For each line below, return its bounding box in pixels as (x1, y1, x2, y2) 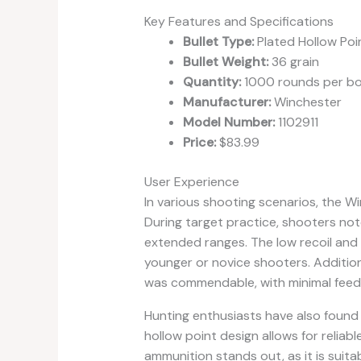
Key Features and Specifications (143, 12, 334, 30)
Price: (182, 133, 216, 151)
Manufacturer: (182, 93, 271, 110)
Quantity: (182, 73, 241, 90)
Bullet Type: (182, 32, 254, 50)
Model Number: (182, 113, 275, 131)
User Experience (143, 172, 239, 190)
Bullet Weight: (182, 52, 268, 70)
